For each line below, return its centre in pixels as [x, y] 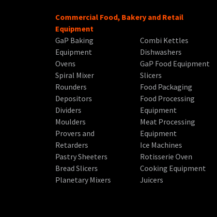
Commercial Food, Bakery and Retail [119, 17]
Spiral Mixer [75, 75]
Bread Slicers [77, 168]
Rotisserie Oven [166, 156]
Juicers [152, 180]
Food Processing [168, 98]
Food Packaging [166, 87]
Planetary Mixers [83, 180]
